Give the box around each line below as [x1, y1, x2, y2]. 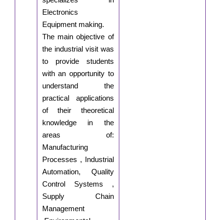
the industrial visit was [42, 45, 114, 54]
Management [42, 204, 84, 213]
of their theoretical [42, 106, 114, 115]
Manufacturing [42, 143, 88, 152]
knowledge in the [42, 118, 114, 127]
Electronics [42, 8, 78, 17]
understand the [42, 82, 114, 90]
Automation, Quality [42, 167, 114, 176]
